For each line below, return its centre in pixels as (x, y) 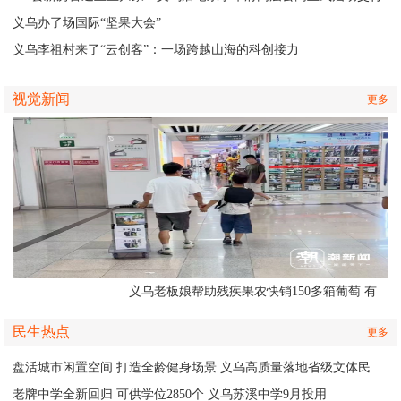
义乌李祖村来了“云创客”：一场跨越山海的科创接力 (156, 50)
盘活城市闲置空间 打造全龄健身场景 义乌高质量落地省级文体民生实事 (377, 367)
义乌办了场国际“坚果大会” (87, 23)
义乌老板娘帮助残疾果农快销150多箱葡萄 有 (252, 291)
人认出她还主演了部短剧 (197, 318)
